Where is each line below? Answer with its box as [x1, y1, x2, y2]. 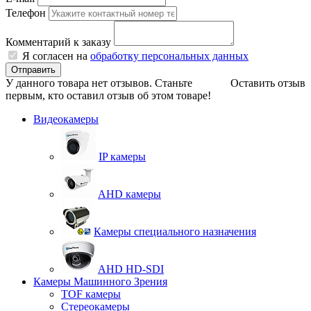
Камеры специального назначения [94, 225, 256, 237]
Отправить [11, 64, 56, 75]
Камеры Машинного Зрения [33, 275, 167, 287]
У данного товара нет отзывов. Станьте [6, 76, 192, 89]
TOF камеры [61, 287, 121, 300]
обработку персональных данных [90, 49, 249, 62]
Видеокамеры [33, 112, 99, 125]
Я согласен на [22, 49, 90, 62]
